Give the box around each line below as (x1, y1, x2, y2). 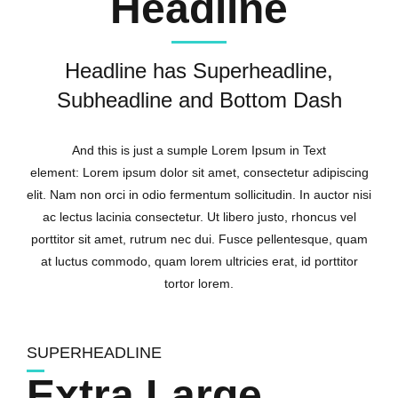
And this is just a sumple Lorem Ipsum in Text (72, 142, 326, 157)
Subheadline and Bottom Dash (56, 87, 342, 112)
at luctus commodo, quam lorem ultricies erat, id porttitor (40, 253, 358, 268)
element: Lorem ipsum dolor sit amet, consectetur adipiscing (29, 164, 369, 179)
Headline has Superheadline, (65, 58, 333, 83)
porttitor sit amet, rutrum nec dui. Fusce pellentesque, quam (30, 231, 368, 246)
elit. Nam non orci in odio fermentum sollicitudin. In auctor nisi (27, 187, 371, 202)
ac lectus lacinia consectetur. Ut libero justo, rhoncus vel (42, 209, 356, 224)
